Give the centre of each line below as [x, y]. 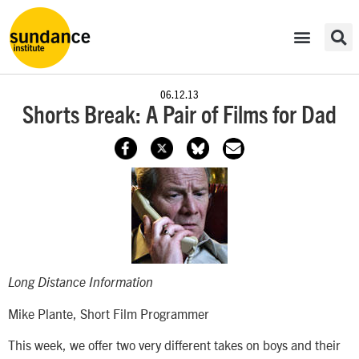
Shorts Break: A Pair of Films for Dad [179, 116]
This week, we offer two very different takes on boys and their [174, 344]
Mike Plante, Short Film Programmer [109, 314]
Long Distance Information [81, 282]
